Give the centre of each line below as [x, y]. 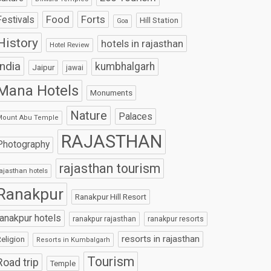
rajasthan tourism [110, 169]
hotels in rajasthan [142, 44]
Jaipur [44, 67]
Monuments [112, 93]
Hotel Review [70, 45]
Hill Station [159, 21]
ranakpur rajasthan [105, 219]
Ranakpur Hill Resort [111, 197]
